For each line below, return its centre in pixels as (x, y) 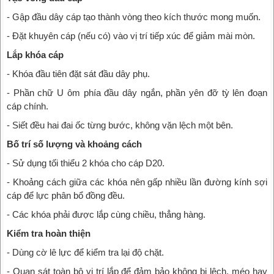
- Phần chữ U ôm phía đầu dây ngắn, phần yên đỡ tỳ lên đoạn (137, 93)
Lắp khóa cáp (35, 55)
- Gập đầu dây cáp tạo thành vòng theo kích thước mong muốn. (134, 17)
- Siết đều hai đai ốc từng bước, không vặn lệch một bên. (120, 125)
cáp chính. (28, 106)
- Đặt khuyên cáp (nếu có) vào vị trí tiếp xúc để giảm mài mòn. (131, 36)
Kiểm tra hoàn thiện (49, 234)
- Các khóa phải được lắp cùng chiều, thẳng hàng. (106, 215)
